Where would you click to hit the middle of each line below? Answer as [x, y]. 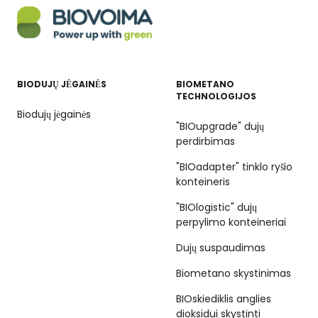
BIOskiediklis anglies [224, 298]
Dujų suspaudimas [221, 247]
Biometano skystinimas [234, 273]
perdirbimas [205, 141]
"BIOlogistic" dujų [216, 207]
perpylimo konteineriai [231, 222]
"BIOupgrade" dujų [220, 126]
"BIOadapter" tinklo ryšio [234, 166]
